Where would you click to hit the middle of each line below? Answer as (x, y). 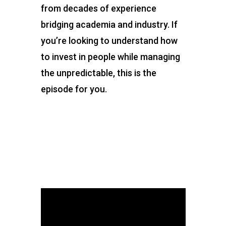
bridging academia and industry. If (109, 25)
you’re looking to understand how (109, 41)
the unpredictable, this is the (98, 73)
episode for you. (74, 89)
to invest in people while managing (110, 57)
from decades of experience (98, 9)
